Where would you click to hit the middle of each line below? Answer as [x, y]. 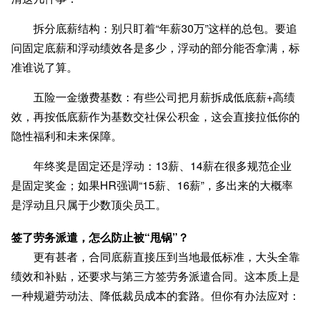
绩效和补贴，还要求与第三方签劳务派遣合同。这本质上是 [155, 276]
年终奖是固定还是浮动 [89, 166]
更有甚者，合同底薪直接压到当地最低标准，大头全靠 [167, 257]
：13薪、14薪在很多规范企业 [218, 166]
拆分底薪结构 [67, 28]
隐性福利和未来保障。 [67, 136]
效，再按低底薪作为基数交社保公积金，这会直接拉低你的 [155, 117]
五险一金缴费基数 [78, 97]
